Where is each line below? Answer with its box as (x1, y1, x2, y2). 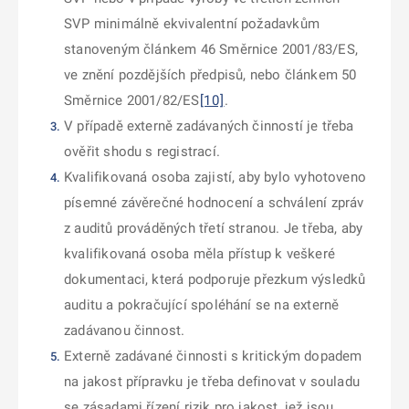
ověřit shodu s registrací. (64, 143, 220, 160)
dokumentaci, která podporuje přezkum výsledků (64, 271, 366, 288)
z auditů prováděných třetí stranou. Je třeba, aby (64, 220, 363, 236)
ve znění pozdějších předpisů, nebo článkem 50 (64, 67, 357, 83)
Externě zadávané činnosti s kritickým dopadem (64, 348, 362, 364)
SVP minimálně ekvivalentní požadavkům (64, 16, 320, 32)
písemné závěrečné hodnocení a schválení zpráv (64, 194, 364, 211)
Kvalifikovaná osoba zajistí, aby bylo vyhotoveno (64, 169, 366, 185)
